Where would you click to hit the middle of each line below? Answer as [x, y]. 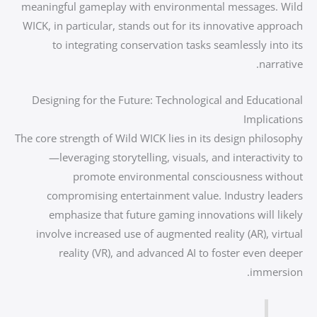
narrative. [281, 63]
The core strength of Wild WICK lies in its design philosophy [159, 138]
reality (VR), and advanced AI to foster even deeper [181, 252]
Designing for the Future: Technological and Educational [167, 99]
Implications [273, 119]
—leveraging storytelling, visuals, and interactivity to [176, 157]
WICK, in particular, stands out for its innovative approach [163, 25]
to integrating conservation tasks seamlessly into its [178, 44]
